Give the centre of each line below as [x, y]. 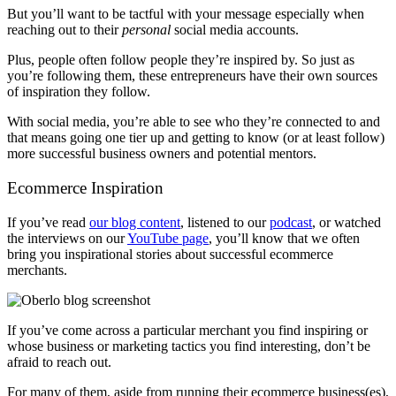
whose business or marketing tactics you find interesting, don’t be [189, 346]
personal [148, 30]
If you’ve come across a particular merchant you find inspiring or [187, 330]
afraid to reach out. [59, 362]
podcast [291, 222]
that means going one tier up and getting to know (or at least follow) [196, 138]
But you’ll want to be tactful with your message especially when [186, 14]
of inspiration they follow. [80, 92]
